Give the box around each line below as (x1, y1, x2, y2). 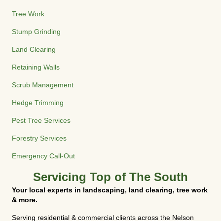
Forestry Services (12, 134, 67, 142)
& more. (12, 196, 37, 204)
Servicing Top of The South (33, 170, 188, 184)
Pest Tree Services (12, 116, 71, 124)
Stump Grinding (12, 28, 61, 36)
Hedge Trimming (12, 99, 64, 107)
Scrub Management (12, 81, 74, 89)
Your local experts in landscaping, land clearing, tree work (12, 186, 208, 194)
